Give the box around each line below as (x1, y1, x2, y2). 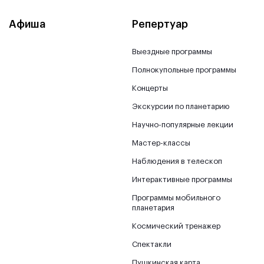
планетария (132, 203, 174, 212)
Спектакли (132, 240, 171, 248)
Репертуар (132, 18, 188, 29)
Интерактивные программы (132, 175, 232, 183)
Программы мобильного (132, 193, 220, 202)
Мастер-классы (132, 138, 190, 147)
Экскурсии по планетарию (132, 102, 230, 110)
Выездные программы (132, 47, 212, 55)
